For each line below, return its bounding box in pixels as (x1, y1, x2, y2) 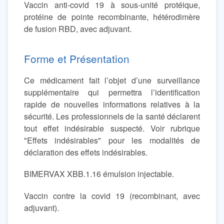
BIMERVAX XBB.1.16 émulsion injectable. (24, 168, 174, 180)
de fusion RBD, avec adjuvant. (24, 23, 131, 35)
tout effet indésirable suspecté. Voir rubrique (24, 122, 200, 134)
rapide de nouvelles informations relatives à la (24, 98, 200, 110)
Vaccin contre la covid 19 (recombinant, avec (24, 189, 200, 201)
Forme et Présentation (24, 51, 129, 66)
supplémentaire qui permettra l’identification (24, 86, 200, 98)
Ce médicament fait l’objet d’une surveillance (24, 74, 200, 86)
